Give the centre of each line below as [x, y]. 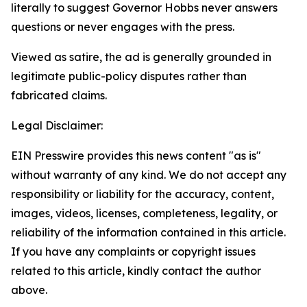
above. [29, 290]
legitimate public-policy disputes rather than [129, 76]
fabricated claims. [59, 95]
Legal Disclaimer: [57, 125]
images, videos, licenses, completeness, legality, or [144, 213]
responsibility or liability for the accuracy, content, [143, 194]
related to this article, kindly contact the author [136, 271]
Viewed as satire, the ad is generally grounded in [141, 57]
